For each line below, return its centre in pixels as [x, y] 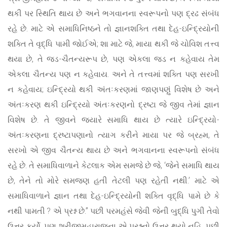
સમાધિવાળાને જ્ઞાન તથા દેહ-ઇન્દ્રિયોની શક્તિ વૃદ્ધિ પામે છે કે [113, 196]
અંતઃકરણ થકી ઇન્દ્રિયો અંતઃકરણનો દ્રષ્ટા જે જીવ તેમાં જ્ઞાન [113, 104]
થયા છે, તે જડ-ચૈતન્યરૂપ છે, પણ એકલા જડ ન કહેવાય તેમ [113, 59]
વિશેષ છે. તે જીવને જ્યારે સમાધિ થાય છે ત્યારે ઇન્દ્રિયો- [113, 120]
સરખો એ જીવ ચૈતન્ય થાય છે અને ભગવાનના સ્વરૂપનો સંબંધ [113, 150]
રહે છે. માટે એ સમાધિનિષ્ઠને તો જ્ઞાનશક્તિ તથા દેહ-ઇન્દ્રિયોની [113, 28]
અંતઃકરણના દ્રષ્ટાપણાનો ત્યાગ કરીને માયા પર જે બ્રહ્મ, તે [113, 135]
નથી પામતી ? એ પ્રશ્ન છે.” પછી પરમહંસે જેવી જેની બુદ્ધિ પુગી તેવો [113, 211]
